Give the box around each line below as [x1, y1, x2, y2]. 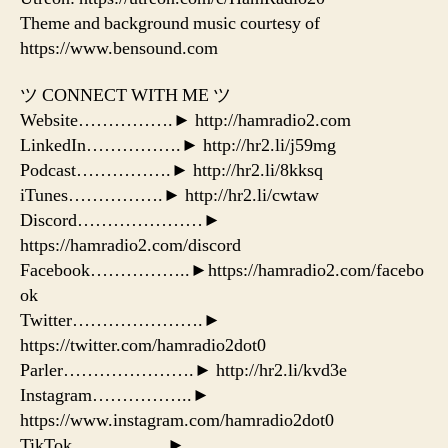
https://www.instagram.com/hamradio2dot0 [20, 409, 334, 433]
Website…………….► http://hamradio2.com [20, 109, 351, 133]
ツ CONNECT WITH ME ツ [20, 84, 231, 108]
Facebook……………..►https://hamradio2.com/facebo [20, 259, 424, 283]
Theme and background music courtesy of [20, 11, 320, 35]
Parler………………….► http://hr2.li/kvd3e [20, 359, 347, 383]
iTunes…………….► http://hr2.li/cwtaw [20, 184, 319, 208]
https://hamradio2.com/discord [20, 234, 241, 258]
